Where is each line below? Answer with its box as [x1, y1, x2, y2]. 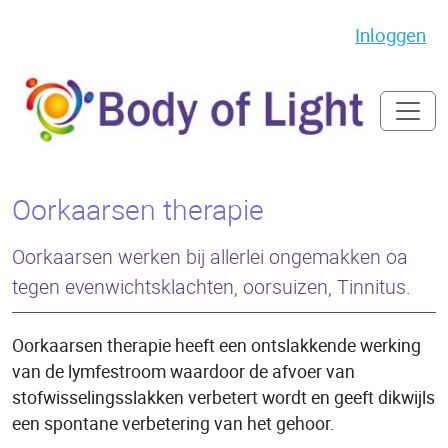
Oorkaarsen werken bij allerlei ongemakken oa [12, 243, 408, 271]
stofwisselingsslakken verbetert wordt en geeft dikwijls [12, 386, 435, 410]
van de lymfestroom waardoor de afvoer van [12, 360, 355, 384]
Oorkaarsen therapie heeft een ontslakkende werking [12, 334, 421, 358]
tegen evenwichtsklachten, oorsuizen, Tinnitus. [12, 273, 411, 301]
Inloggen [355, 22, 426, 47]
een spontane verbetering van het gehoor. [12, 412, 335, 436]
